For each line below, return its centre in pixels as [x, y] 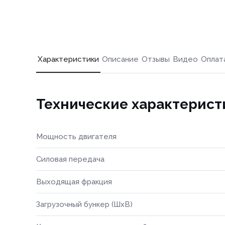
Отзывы [156, 59]
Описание [120, 59]
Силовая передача [70, 159]
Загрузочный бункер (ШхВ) [84, 204]
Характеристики [68, 59]
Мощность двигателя [76, 137]
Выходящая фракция [74, 182]
